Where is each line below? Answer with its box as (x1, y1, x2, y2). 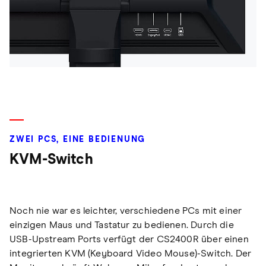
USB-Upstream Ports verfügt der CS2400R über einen (9, 234, 249, 244)
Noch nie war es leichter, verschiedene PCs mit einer (9, 205, 242, 216)
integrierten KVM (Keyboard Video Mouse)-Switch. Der (9, 248, 252, 258)
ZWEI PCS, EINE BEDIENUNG (9, 135, 146, 144)
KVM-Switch (9, 152, 93, 167)
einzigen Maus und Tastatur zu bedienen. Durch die (9, 220, 234, 230)
